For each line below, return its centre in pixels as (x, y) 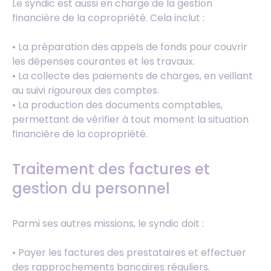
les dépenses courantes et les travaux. (103, 61)
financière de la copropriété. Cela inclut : (108, 18)
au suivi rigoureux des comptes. (86, 90)
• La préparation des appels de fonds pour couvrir (130, 47)
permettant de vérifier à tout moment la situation (130, 119)
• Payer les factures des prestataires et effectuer (129, 252)
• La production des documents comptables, (117, 105)
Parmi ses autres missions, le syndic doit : (108, 223)
